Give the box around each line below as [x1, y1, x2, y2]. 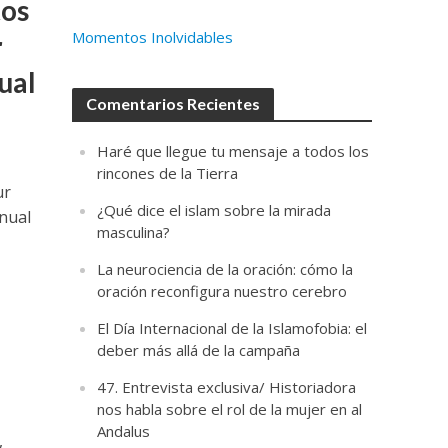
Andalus [97, 421, 151, 441]
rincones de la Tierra [97, 163, 239, 183]
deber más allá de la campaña [97, 340, 301, 360]
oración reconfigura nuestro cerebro [97, 281, 348, 301]
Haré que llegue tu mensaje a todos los [97, 141, 370, 161]
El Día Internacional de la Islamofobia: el [97, 318, 368, 338]
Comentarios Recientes [86, 94, 261, 113]
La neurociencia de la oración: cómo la [97, 259, 354, 279]
